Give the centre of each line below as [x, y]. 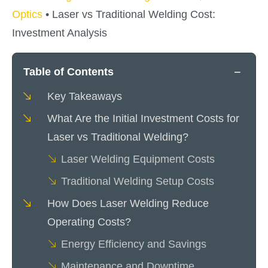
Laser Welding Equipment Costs [138, 159]
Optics [27, 14]
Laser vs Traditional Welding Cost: [134, 14]
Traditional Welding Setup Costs [138, 181]
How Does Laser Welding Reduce [128, 203]
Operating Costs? [89, 222]
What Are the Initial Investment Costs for [143, 118]
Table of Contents [68, 71]
